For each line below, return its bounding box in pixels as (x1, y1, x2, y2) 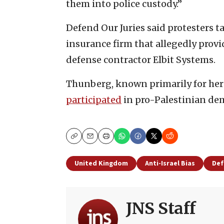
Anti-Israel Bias (145, 158, 195, 168)
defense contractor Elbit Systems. (66, 53, 215, 65)
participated (66, 93, 121, 105)
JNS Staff (126, 198, 196, 218)
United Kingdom (74, 158, 128, 168)
